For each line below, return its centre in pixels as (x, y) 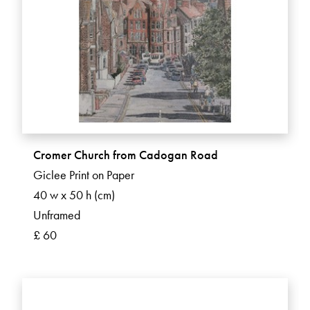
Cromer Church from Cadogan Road (126, 155)
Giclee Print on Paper (84, 175)
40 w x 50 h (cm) (74, 195)
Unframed (57, 215)
